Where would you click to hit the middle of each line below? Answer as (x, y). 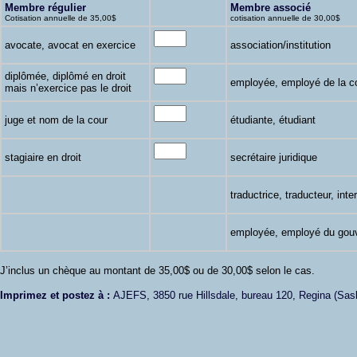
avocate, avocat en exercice (70, 45)
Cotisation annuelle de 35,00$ (61, 18)
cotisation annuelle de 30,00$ (285, 18)
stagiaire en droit (43, 157)
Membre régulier (45, 8)
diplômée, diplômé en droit (65, 76)
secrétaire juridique (274, 157)
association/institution (280, 45)
